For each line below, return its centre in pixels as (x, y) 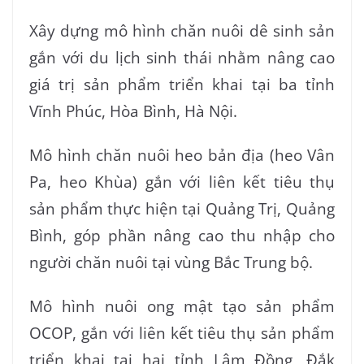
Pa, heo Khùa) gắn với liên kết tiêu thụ (182, 181)
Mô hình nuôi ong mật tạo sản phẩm (182, 305)
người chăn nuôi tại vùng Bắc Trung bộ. (171, 262)
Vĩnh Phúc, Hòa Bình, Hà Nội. (135, 110)
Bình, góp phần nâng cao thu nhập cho (182, 235)
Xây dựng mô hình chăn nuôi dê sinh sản (182, 30)
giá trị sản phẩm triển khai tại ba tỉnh (182, 84)
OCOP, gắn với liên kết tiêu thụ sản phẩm (182, 332)
